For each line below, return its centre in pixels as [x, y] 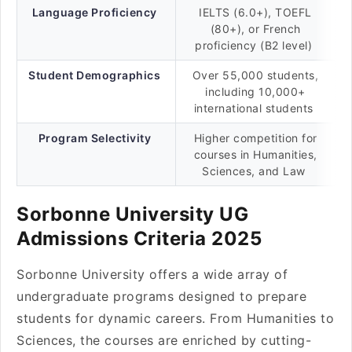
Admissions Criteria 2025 [144, 238]
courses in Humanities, [255, 154]
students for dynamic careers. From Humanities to [175, 318]
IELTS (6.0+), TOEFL [255, 12]
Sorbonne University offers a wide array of [152, 274]
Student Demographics [95, 75]
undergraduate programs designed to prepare [161, 296]
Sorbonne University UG [132, 214]
